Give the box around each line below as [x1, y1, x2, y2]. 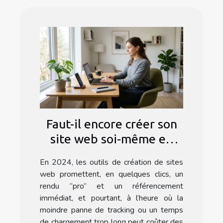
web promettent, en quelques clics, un [40, 169, 183, 180]
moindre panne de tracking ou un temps [40, 205, 183, 216]
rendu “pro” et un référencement [40, 181, 183, 192]
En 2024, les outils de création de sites [40, 157, 183, 168]
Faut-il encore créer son [46, 117, 177, 131]
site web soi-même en [50, 132, 173, 146]
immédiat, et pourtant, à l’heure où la [40, 193, 183, 204]
